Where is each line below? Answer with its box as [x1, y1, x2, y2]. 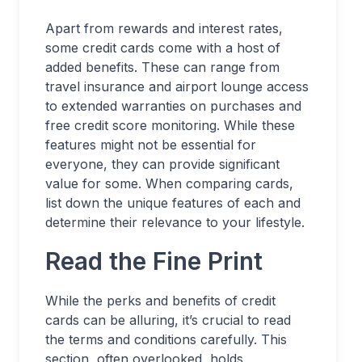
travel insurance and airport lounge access [45, 78, 309, 95]
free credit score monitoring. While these [45, 116, 295, 133]
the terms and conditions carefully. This [45, 330, 287, 347]
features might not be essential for [45, 136, 256, 153]
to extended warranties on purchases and [45, 97, 301, 114]
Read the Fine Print [45, 246, 263, 276]
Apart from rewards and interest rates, [45, 19, 283, 36]
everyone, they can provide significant [45, 155, 280, 172]
